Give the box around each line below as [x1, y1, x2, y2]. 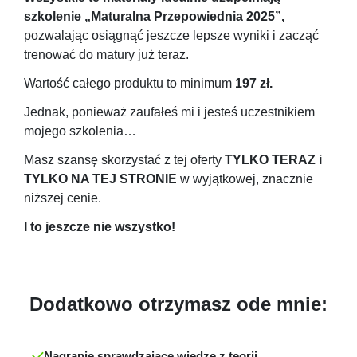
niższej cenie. [24, 190, 101, 205]
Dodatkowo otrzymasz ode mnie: [29, 292, 328, 315]
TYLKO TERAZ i [225, 152, 322, 167]
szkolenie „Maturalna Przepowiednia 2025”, [24, 9, 284, 23]
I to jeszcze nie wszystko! [24, 219, 175, 233]
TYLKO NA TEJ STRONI [24, 171, 168, 186]
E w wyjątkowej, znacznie [168, 171, 313, 186]
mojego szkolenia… [24, 124, 136, 138]
